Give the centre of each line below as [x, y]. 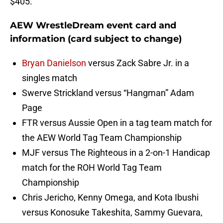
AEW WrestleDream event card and [93, 26]
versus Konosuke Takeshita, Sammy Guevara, [112, 213]
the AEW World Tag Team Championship [102, 138]
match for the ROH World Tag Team [92, 168]
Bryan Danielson [54, 63]
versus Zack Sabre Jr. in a [138, 63]
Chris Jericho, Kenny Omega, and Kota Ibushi [110, 198]
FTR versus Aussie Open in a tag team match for [117, 123]
